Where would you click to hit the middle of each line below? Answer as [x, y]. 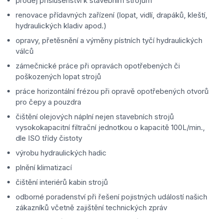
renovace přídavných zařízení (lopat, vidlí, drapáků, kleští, [111, 15]
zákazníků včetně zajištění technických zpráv [91, 207]
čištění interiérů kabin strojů [62, 182]
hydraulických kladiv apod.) [61, 25]
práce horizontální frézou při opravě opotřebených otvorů [112, 91]
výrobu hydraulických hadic [61, 153]
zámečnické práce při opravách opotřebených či [98, 66]
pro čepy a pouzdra [48, 102]
